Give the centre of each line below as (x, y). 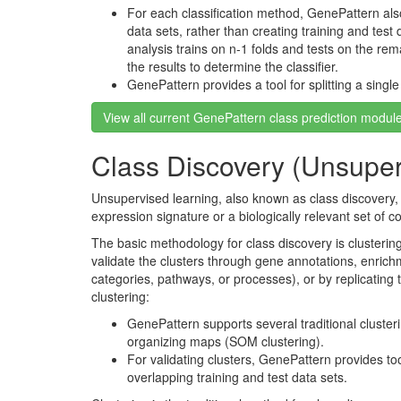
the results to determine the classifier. (233, 66)
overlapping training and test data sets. (237, 377)
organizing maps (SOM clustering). (226, 341)
